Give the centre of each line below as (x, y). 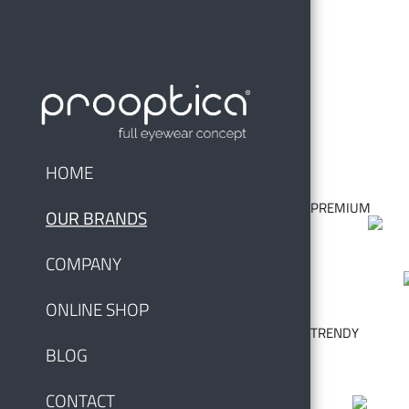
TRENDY (335, 332)
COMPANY (84, 263)
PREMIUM (341, 208)
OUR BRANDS (96, 217)
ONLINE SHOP (97, 309)
